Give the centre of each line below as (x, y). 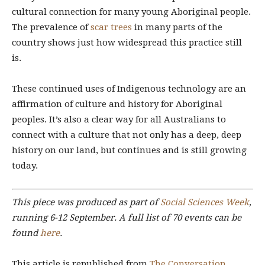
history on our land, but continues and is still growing (129, 151)
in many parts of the (177, 28)
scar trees (111, 28)
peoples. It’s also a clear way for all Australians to (119, 120)
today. (25, 166)
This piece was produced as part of (86, 202)
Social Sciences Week (205, 202)
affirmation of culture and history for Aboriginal (117, 104)
